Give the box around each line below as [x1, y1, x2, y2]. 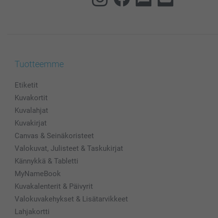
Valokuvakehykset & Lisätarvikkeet [15, 194, 128, 203]
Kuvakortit [15, 93, 48, 102]
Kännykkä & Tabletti [15, 156, 78, 165]
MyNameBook [15, 169, 61, 178]
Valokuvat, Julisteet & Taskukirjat [15, 144, 123, 153]
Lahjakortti [15, 207, 50, 216]
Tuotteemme [15, 58, 64, 69]
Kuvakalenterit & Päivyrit [15, 182, 93, 191]
